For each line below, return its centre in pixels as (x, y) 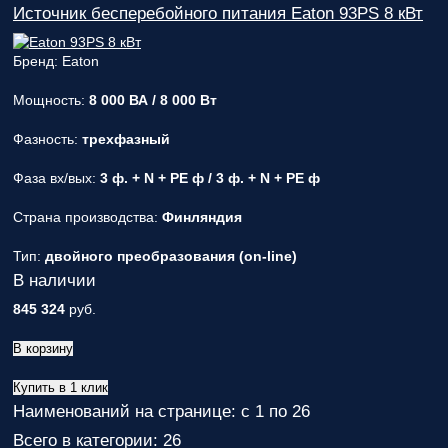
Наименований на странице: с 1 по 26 (161, 411)
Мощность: (51, 100)
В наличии (54, 280)
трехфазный (126, 139)
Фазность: (47, 139)
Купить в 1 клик (60, 387)
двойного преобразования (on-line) (171, 256)
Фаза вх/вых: (56, 178)
